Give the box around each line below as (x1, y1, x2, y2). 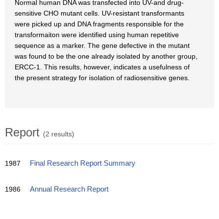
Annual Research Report (30, 185, 109, 193)
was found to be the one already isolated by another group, (15, 52, 197, 60)
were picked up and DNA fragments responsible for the (15, 20, 184, 28)
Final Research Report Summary (30, 159, 135, 167)
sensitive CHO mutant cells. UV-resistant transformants (15, 9, 184, 17)
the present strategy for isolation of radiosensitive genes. (15, 74, 190, 82)
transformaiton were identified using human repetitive (15, 31, 179, 39)
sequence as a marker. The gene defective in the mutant (15, 42, 190, 49)
